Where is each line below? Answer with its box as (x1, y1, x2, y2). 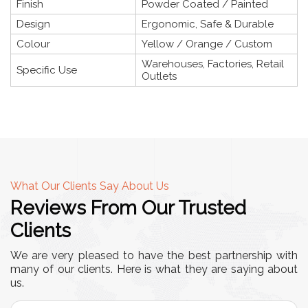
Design (16, 17, 50, 30)
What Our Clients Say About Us (10, 179, 169, 192)
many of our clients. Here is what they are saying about (10, 262, 298, 276)
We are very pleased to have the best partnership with (10, 248, 298, 262)
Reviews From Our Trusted (10, 196, 246, 219)
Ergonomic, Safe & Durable (142, 17, 274, 30)
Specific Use (16, 63, 77, 76)
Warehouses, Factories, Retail (142, 57, 284, 70)
